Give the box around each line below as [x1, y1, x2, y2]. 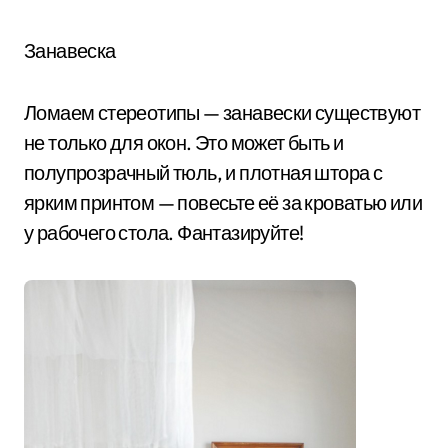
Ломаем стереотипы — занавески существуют [24, 100, 420, 125]
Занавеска [24, 38, 116, 63]
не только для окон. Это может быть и [24, 130, 344, 155]
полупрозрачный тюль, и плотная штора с [24, 160, 383, 185]
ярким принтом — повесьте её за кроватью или [24, 190, 423, 215]
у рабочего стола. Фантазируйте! [24, 220, 304, 245]
